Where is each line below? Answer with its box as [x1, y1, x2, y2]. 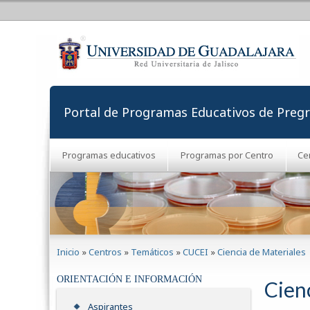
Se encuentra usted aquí [57, 234, 187, 249]
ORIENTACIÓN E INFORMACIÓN [57, 274, 202, 285]
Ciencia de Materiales [217, 246, 306, 258]
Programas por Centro [180, 148, 273, 161]
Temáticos [131, 246, 174, 258]
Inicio [57, 246, 80, 258]
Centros [89, 246, 122, 258]
